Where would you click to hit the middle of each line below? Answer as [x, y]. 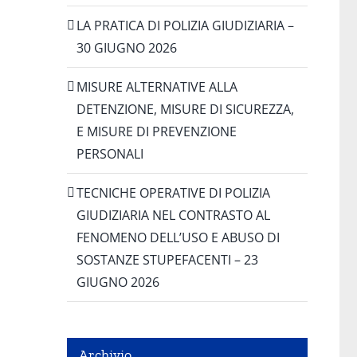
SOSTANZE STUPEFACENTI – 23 [167, 259]
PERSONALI [110, 153]
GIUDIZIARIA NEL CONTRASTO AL [173, 215]
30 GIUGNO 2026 [126, 47]
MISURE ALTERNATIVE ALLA [157, 86]
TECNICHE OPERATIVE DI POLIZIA [173, 192]
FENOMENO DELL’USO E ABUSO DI [178, 237]
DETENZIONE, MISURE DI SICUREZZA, [185, 109]
